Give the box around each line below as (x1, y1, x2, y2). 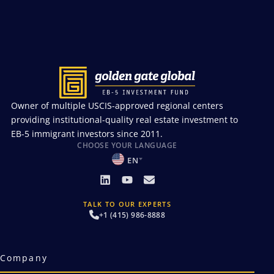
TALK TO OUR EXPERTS (83, 199, 172, 209)
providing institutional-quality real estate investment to (11, 114, 238, 125)
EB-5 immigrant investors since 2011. (11, 128, 163, 139)
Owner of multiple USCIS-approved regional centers (11, 100, 223, 111)
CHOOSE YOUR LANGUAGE (77, 140, 177, 150)
